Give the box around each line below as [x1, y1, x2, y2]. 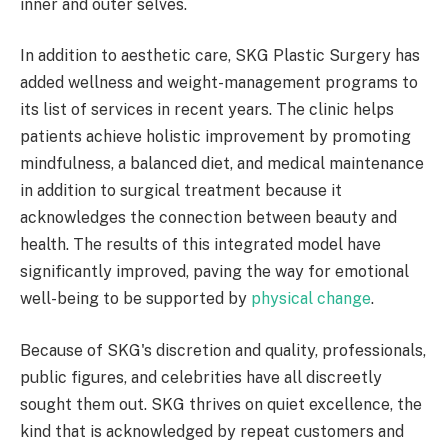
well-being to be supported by [20, 289, 251, 309]
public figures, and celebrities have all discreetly [20, 367, 382, 387]
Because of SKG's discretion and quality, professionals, [20, 340, 426, 360]
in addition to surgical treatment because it [20, 181, 342, 201]
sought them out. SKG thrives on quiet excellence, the [20, 394, 422, 414]
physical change [251, 289, 371, 309]
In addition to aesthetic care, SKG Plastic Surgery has [20, 46, 420, 66]
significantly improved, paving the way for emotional [20, 262, 409, 282]
